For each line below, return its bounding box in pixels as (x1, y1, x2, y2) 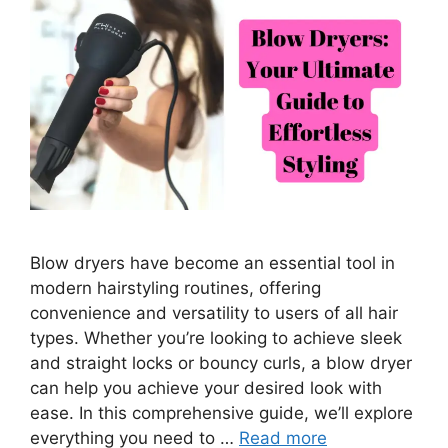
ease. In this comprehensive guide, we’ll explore (30, 403, 413, 424)
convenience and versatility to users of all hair (30, 303, 398, 324)
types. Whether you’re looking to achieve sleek (30, 328, 402, 349)
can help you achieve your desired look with (30, 378, 382, 399)
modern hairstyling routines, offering (30, 278, 321, 299)
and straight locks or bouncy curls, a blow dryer (30, 353, 412, 374)
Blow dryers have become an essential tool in (30, 253, 395, 274)
